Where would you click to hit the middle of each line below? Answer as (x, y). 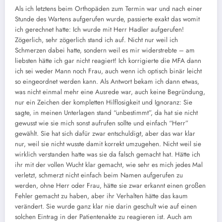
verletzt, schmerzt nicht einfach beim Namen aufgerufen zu (99, 175)
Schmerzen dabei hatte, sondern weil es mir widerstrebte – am (105, 51)
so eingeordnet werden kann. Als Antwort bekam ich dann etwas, (107, 82)
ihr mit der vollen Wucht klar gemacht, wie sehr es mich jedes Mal (109, 165)
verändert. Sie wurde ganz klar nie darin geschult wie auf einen (106, 207)
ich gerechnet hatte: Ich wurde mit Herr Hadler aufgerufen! (99, 30)
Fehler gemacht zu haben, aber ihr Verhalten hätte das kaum (101, 196)
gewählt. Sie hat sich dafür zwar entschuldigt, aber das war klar (105, 134)
